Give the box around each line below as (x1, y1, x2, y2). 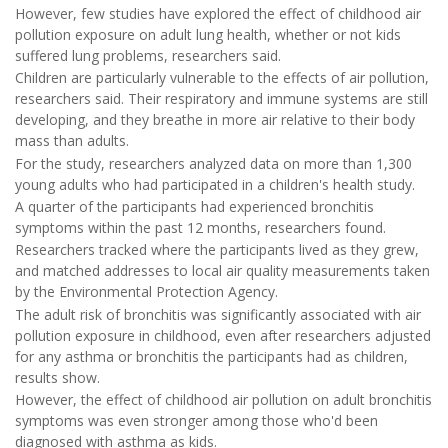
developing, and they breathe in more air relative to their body (15, 110, 415, 130)
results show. (15, 367, 100, 387)
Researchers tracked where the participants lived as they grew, (15, 240, 419, 260)
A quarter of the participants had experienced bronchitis (15, 196, 374, 216)
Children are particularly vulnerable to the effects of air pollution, (15, 68, 429, 88)
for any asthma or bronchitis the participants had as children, (15, 346, 408, 366)
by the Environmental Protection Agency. (15, 282, 278, 302)
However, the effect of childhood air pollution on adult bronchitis (15, 390, 432, 410)
